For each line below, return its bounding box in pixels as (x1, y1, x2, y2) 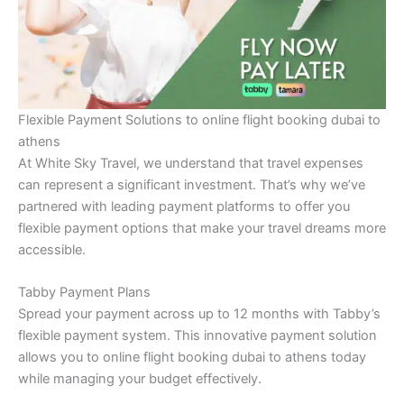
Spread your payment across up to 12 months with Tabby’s (18, 305, 381, 322)
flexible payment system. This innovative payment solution (18, 326, 377, 344)
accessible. (18, 241, 86, 258)
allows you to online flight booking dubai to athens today (18, 348, 366, 365)
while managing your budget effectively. (18, 370, 262, 387)
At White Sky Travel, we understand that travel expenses (18, 154, 363, 171)
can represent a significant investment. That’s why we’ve (18, 176, 365, 193)
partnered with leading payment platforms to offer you (18, 197, 350, 215)
